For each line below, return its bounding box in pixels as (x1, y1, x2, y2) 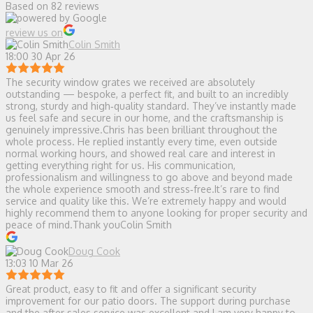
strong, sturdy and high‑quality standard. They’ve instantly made (6, 100, 296, 112)
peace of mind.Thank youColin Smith (6, 219, 172, 231)
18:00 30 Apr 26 (6, 50, 75, 63)
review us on (6, 27, 63, 39)
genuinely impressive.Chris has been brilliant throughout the (6, 124, 277, 136)
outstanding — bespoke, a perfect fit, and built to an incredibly (6, 88, 289, 101)
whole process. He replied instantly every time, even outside (6, 136, 277, 148)
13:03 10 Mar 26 (6, 257, 73, 270)
